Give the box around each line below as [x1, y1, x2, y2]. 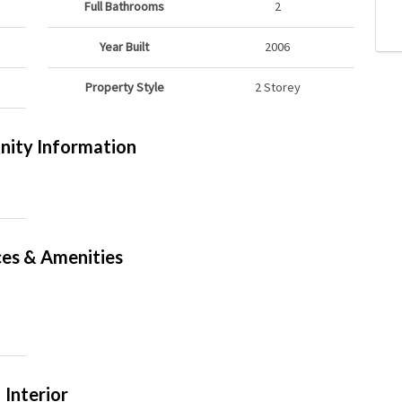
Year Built [100, 39, 150, 56]
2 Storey [254, 79, 301, 96]
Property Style [84, 79, 164, 96]
